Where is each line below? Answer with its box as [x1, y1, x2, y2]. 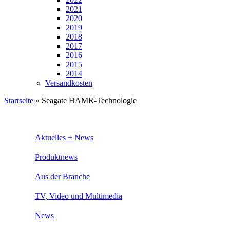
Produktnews [35, 152, 78, 161]
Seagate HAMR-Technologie [42, 96, 137, 105]
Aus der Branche [35, 171, 90, 181]
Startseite [4, 96, 33, 105]
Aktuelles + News [35, 132, 93, 142]
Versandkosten [45, 79, 92, 87]
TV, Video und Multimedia [35, 191, 122, 200]
